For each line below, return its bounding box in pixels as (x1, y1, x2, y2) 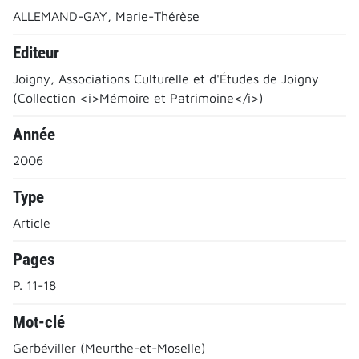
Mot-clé (13, 312, 65, 332)
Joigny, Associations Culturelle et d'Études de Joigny (13, 71, 319, 86)
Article (13, 215, 50, 230)
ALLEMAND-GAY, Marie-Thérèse (13, 8, 200, 23)
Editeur (13, 42, 59, 63)
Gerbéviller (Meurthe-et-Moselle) (13, 340, 206, 355)
